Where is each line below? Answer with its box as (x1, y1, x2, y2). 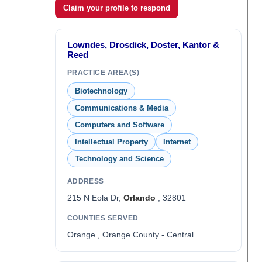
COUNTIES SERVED (67, 214, 139, 222)
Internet (163, 137, 191, 146)
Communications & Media (74, 104, 168, 112)
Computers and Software (74, 120, 164, 129)
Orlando (123, 193, 156, 202)
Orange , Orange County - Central (67, 230, 194, 239)
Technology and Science (74, 154, 164, 163)
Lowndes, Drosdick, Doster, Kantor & (67, 40, 219, 50)
